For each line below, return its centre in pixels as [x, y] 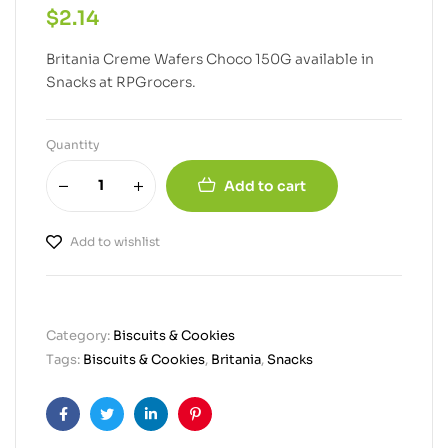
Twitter [130, 429]
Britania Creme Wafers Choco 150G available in [210, 58]
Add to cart [265, 185]
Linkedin [180, 429]
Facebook [96, 429]
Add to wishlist [115, 241]
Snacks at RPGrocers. [121, 81]
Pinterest [226, 429]
